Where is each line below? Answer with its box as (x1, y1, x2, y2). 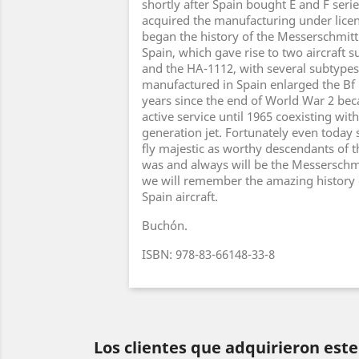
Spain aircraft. (142, 188, 218, 204)
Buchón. (142, 217, 188, 233)
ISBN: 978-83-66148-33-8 (142, 246, 275, 262)
